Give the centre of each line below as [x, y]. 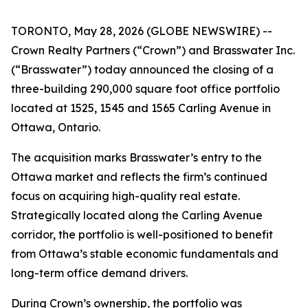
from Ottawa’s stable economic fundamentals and [145, 254]
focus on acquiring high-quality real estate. [125, 196]
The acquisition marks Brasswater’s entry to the [136, 157]
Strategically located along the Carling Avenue [137, 215]
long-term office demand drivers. [99, 273]
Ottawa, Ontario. [56, 127]
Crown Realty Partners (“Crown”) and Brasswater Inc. [153, 50]
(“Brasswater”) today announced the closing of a [142, 69]
